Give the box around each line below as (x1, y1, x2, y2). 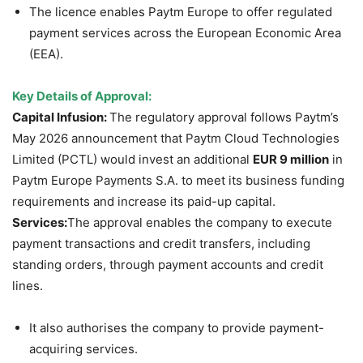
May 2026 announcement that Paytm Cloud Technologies (12, 130, 340, 147)
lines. (12, 278, 43, 294)
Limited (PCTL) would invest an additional (12, 152, 253, 168)
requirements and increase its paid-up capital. (12, 194, 275, 210)
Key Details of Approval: (12, 88, 152, 105)
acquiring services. (29, 341, 138, 357)
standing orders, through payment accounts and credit (12, 257, 323, 273)
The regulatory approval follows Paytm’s (109, 109, 339, 126)
